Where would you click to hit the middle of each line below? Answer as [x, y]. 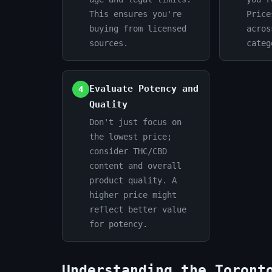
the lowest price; [131, 137]
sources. [109, 43]
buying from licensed [138, 29]
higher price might [133, 195]
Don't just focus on [135, 122]
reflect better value [138, 209]
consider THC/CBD [128, 151]
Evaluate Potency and [144, 89]
